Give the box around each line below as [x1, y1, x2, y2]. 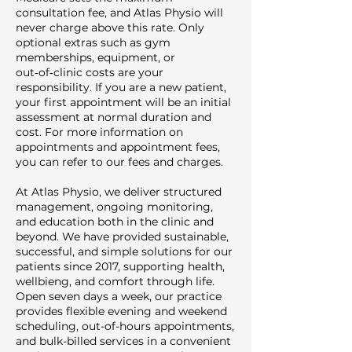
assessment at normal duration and [16, 110, 211, 124]
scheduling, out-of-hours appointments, [16, 319, 234, 333]
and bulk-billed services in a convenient [16, 334, 231, 348]
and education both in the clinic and [16, 214, 214, 229]
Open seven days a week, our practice [16, 289, 222, 303]
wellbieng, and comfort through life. [16, 274, 214, 288]
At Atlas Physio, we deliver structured [16, 185, 222, 199]
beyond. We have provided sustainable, [16, 229, 229, 244]
